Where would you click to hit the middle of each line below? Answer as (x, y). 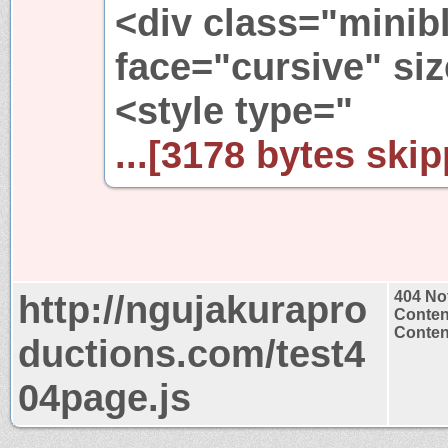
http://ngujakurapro (192, 309)
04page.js (104, 397)
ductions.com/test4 (191, 353)
